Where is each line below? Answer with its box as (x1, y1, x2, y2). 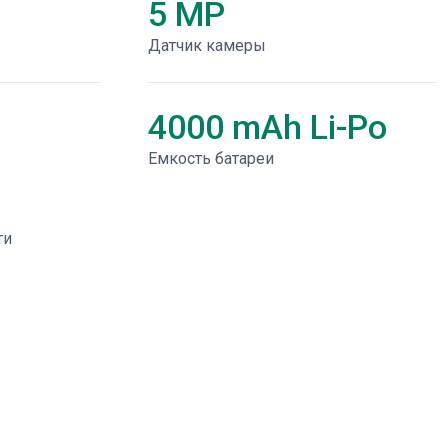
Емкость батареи (148, 149, 274, 168)
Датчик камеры (148, 36, 266, 55)
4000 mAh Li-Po (148, 107, 387, 147)
